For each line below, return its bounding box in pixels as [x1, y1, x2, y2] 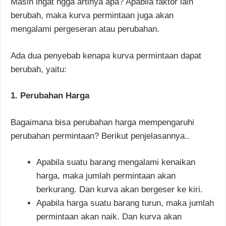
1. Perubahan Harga [11, 91, 89, 101]
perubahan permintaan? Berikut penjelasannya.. [11, 131, 190, 141]
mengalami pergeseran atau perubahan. [11, 24, 159, 34]
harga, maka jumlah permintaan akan [36, 171, 176, 181]
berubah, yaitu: [11, 64, 67, 74]
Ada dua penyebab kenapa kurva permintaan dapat [11, 50, 201, 61]
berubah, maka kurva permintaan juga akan [11, 11, 174, 21]
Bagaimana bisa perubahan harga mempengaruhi [11, 117, 194, 127]
